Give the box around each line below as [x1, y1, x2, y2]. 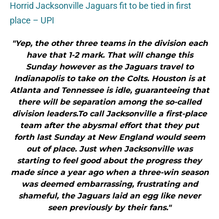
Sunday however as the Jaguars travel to [25, 62, 194, 72]
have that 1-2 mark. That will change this [26, 50, 193, 60]
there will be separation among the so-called [18, 97, 201, 107]
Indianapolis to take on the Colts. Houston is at [14, 74, 205, 84]
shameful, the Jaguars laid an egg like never [18, 191, 201, 201]
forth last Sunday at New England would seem [14, 132, 205, 142]
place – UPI [10, 15, 54, 26]
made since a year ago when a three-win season [10, 168, 209, 177]
